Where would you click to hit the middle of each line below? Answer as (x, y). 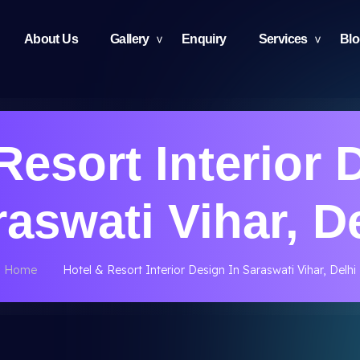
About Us (51, 39)
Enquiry (204, 39)
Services (283, 39)
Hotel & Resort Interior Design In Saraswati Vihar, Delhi (209, 270)
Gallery (129, 39)
